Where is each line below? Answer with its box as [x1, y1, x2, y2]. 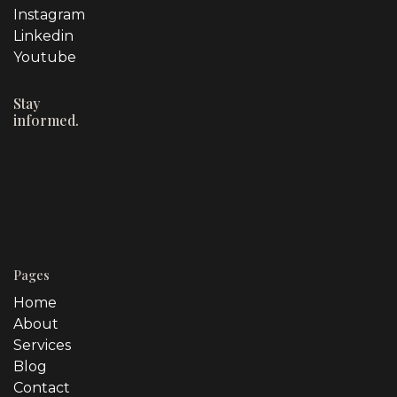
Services [13, 337, 71, 354]
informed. [13, 111, 79, 130]
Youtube [13, 49, 76, 66]
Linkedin [13, 27, 74, 45]
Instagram [13, 6, 85, 24]
